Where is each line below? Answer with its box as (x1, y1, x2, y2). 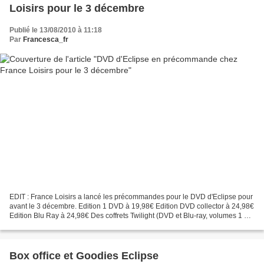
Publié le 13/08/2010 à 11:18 (9, 25, 102, 34)
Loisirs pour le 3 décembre (9, 2, 144, 14)
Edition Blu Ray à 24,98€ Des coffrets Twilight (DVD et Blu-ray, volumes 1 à (9, 212, 248, 220)
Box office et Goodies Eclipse (9, 250, 159, 262)
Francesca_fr (23, 35, 68, 44)
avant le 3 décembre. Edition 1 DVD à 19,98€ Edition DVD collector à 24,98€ (9, 202, 254, 211)
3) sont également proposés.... (9, 221, 106, 230)
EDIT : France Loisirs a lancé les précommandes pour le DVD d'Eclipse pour (9, 193, 253, 202)
